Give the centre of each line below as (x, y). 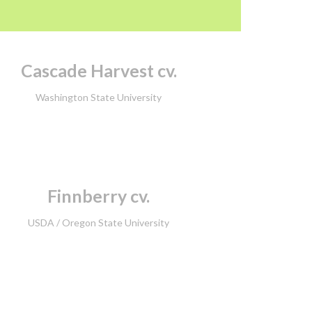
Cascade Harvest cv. (99, 71)
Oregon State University (116, 222)
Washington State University (99, 97)
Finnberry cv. (99, 196)
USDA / (45, 222)
